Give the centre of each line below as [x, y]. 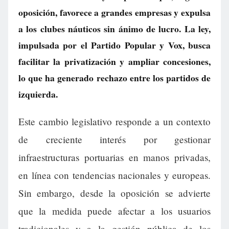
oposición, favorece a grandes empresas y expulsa [114, 12]
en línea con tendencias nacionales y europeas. [114, 175]
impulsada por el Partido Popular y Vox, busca [114, 45]
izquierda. [38, 94]
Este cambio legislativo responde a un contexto [114, 122]
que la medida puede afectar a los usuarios [114, 211]
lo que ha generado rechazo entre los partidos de [114, 78]
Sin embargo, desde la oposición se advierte [114, 193]
